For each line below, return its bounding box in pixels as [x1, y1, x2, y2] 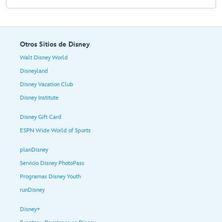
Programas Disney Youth [20, 172, 81, 180]
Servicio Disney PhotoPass [20, 159, 84, 167]
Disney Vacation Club [20, 80, 73, 88]
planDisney [20, 146, 48, 154]
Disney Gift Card [20, 113, 61, 121]
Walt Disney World [20, 54, 68, 61]
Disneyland [20, 67, 48, 75]
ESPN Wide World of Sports [20, 126, 91, 134]
